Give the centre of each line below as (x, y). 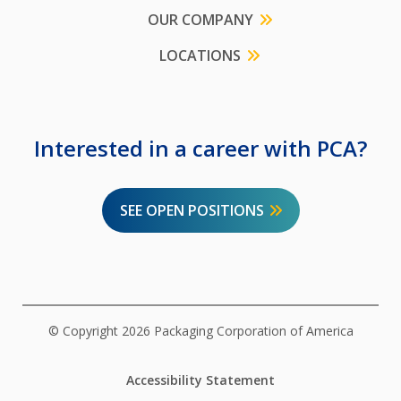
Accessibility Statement (200, 380)
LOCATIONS (200, 55)
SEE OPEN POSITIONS (192, 210)
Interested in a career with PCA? (200, 148)
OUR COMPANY (200, 19)
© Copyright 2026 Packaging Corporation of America (200, 330)
